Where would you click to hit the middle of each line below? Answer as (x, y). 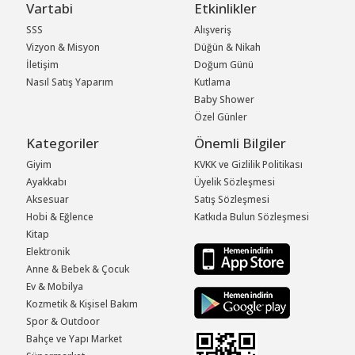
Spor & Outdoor (63, 322)
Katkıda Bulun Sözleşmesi (252, 217)
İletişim (43, 65)
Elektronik (48, 252)
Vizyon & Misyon (63, 48)
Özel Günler (221, 117)
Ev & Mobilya (55, 287)
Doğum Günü (224, 65)
